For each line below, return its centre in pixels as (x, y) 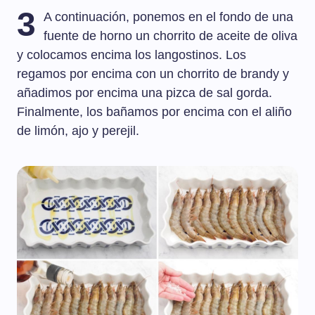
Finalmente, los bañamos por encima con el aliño (154, 112)
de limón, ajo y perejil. (78, 131)
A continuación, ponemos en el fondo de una (169, 17)
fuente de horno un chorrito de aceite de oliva (171, 36)
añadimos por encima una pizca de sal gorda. (144, 93)
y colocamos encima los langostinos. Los (131, 55)
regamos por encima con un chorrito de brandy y (153, 74)
